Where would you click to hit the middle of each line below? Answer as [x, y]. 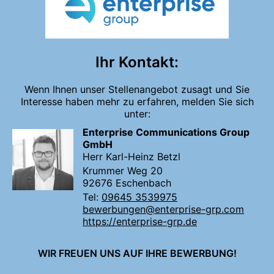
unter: [137, 114]
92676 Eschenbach [127, 183]
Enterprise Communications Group [166, 132]
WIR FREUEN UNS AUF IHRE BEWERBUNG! [137, 254]
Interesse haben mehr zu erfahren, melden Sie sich [137, 102]
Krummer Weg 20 [123, 171]
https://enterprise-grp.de [140, 222]
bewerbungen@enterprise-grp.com [163, 209]
